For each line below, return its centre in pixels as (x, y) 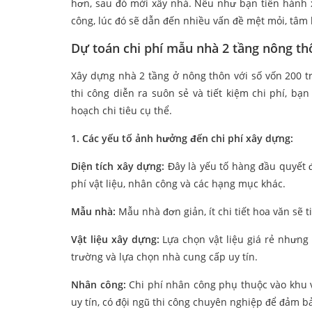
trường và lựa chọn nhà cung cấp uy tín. (164, 257)
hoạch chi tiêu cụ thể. (122, 111)
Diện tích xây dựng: (118, 166)
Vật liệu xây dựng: (115, 240)
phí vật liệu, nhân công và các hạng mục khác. (178, 184)
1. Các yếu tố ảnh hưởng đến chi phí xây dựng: (182, 139)
